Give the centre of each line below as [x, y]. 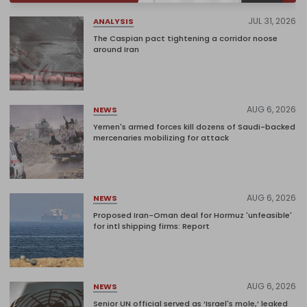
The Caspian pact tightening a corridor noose [185, 39]
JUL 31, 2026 [272, 21]
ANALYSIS [113, 21]
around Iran [116, 50]
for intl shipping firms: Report [151, 226]
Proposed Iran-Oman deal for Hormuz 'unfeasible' [193, 216]
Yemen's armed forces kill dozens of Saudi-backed [194, 127]
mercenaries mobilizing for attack [161, 138]
